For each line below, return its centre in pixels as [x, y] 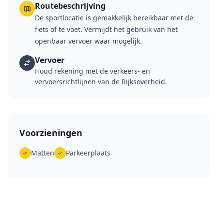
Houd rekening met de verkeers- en [93, 71]
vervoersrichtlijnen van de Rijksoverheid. [101, 82]
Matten [43, 153]
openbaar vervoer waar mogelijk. [88, 41]
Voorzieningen [51, 133]
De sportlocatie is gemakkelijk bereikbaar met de [114, 18]
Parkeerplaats [88, 153]
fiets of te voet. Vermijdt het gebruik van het [106, 29]
